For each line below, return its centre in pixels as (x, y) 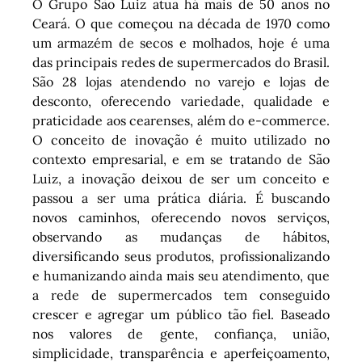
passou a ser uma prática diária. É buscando (181, 198)
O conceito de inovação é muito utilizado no (181, 140)
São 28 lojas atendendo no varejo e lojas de (181, 82)
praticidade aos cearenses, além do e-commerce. (181, 121)
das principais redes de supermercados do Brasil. (181, 63)
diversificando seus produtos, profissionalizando (181, 257)
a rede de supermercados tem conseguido (181, 295)
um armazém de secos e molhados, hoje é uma (181, 43)
